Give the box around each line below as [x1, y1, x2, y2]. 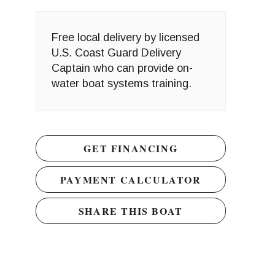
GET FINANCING [83, 141, 178, 155]
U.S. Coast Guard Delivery [51, 46, 181, 59]
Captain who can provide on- [51, 61, 193, 74]
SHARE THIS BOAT [78, 203, 183, 218]
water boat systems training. [51, 77, 192, 90]
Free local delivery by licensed [51, 31, 199, 44]
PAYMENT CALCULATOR [60, 172, 201, 187]
